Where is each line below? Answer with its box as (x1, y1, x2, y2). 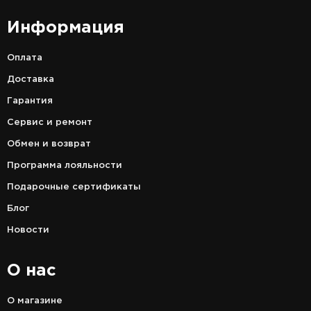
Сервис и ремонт (7, 119, 92, 127)
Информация (7, 20, 124, 36)
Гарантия (7, 97, 53, 106)
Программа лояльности (7, 162, 122, 170)
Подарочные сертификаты (7, 183, 141, 192)
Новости (7, 226, 49, 235)
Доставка (7, 76, 54, 84)
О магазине (7, 297, 62, 305)
